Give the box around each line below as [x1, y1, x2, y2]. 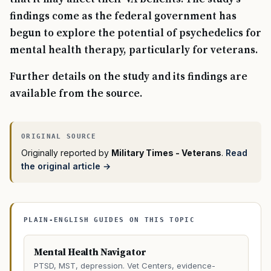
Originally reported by [21, 148, 111, 158]
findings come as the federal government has [10, 10, 237, 24]
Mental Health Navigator [34, 246, 147, 259]
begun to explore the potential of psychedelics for [10, 27, 261, 41]
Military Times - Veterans [111, 148, 221, 158]
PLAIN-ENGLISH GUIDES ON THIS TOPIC [24, 216, 195, 224]
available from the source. [10, 87, 142, 101]
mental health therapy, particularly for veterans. [10, 44, 258, 57]
